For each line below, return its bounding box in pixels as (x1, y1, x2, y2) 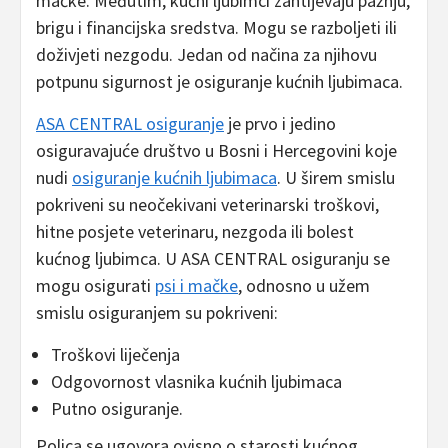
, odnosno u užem (238, 274, 370, 298)
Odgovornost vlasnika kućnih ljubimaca (51, 370, 342, 394)
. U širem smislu (277, 166, 395, 190)
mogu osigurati (36, 274, 155, 298)
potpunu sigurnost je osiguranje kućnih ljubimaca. (36, 70, 403, 94)
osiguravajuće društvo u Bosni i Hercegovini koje (36, 139, 397, 163)
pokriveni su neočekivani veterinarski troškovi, (36, 193, 379, 217)
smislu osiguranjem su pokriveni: (36, 301, 278, 325)
